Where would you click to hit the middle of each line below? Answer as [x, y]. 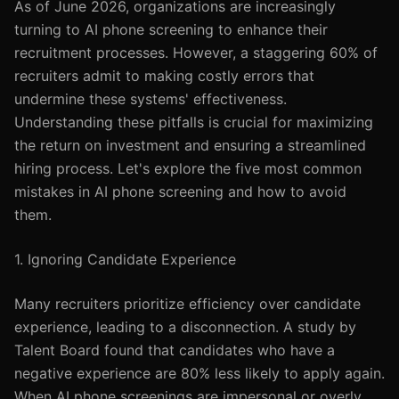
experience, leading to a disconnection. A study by [185, 327]
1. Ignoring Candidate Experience [125, 259]
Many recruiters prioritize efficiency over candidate [187, 304]
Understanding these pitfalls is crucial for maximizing [194, 122]
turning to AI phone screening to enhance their [171, 29]
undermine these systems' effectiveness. [151, 99]
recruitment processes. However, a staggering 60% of [196, 53]
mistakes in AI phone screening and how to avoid [180, 191]
